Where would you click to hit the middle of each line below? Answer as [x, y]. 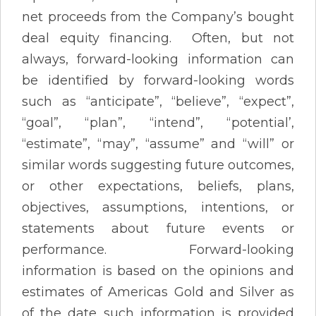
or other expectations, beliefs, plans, [158, 186]
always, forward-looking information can [158, 59]
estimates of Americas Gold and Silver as [158, 292]
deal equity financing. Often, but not [158, 38]
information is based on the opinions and [158, 271]
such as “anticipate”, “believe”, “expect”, [158, 101]
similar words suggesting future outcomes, [158, 165]
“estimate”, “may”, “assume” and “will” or [158, 144]
